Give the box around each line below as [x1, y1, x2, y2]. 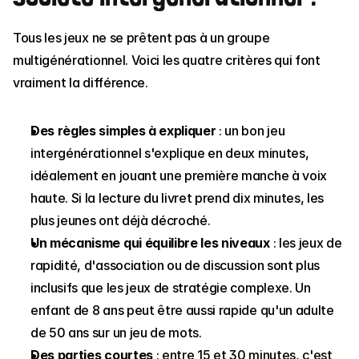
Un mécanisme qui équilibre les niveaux [30, 235, 270, 251]
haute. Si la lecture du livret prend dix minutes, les [30, 190, 325, 206]
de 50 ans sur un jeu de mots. [30, 325, 202, 341]
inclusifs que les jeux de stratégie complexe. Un [30, 280, 311, 296]
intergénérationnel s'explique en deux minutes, [30, 145, 309, 161]
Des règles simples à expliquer [30, 123, 216, 139]
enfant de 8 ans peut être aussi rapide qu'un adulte [30, 302, 334, 318]
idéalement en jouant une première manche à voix [30, 167, 327, 184]
